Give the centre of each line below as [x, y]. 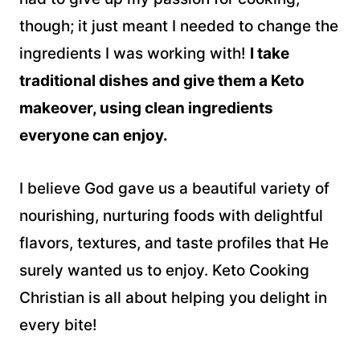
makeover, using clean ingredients [146, 108]
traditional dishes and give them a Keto [162, 80]
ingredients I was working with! [135, 53]
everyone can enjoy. [94, 135]
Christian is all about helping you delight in [173, 297]
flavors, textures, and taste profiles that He [174, 243]
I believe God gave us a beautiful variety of [174, 188]
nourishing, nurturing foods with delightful [171, 215]
